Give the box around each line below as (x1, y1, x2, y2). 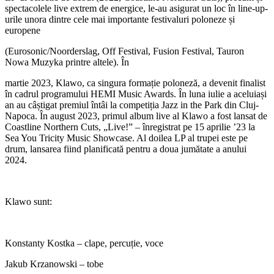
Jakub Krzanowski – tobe (5, 259, 103, 270)
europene (5, 25, 40, 36)
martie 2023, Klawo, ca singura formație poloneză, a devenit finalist (5, 78, 265, 89)
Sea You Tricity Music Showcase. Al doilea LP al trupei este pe (5, 133, 248, 144)
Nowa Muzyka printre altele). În (5, 57, 129, 68)
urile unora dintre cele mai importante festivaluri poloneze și (5, 14, 235, 25)
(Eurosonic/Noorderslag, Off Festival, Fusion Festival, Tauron (5, 46, 244, 57)
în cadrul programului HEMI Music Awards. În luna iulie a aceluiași (5, 89, 267, 100)
